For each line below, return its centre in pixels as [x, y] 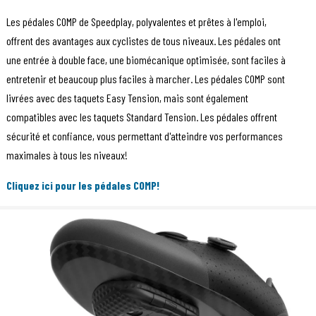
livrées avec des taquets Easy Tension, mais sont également [127, 98]
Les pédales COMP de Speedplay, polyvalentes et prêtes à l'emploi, [136, 22]
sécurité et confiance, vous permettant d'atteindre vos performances [144, 136]
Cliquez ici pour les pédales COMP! [83, 186]
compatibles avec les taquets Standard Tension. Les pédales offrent [141, 117]
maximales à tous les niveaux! [67, 155]
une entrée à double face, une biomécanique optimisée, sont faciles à [146, 60]
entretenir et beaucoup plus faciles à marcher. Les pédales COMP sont [145, 79]
